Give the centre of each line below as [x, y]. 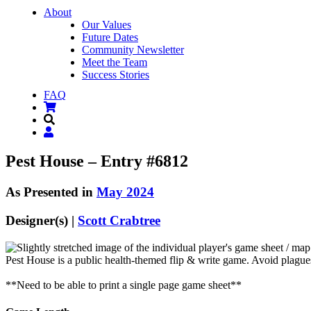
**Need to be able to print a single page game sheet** [124, 285]
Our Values [107, 25]
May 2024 [125, 192]
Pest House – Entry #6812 [97, 161]
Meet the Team [115, 62]
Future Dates [110, 37]
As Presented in [51, 192]
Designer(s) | [42, 221]
